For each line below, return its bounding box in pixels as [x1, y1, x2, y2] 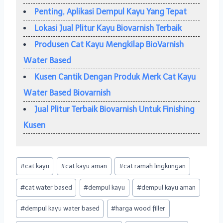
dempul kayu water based [24, 205, 100, 213]
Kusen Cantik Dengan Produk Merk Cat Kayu [34, 72, 196, 82]
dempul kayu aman [141, 183, 196, 191]
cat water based [24, 183, 72, 191]
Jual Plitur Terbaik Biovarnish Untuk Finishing [34, 104, 195, 114]
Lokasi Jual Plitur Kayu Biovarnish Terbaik [34, 23, 182, 33]
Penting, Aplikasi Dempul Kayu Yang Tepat [34, 6, 187, 16]
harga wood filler [115, 205, 166, 213]
